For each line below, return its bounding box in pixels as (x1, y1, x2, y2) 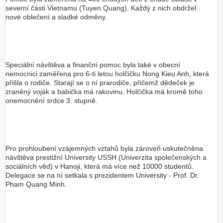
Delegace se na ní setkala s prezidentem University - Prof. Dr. (5, 171, 199, 179)
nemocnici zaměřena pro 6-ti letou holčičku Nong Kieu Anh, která (5, 70, 209, 78)
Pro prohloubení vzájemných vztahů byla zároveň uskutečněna (5, 144, 203, 152)
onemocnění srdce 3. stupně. (5, 97, 98, 105)
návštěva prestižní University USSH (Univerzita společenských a (5, 153, 207, 161)
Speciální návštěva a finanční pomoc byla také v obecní (5, 61, 180, 69)
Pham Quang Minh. (5, 180, 69, 188)
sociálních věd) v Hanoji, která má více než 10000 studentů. (5, 162, 194, 170)
